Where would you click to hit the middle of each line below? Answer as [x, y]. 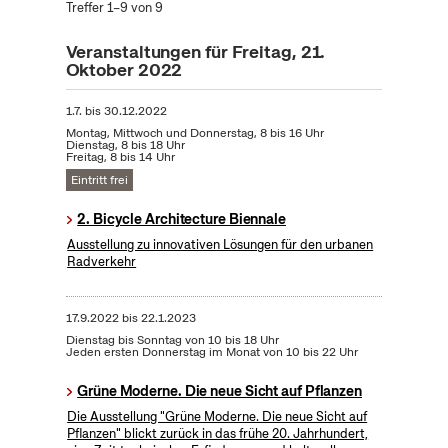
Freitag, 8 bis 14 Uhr [120, 156]
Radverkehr [102, 261]
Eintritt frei [99, 179]
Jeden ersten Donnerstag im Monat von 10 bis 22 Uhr [211, 351]
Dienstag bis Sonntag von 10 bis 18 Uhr [172, 339]
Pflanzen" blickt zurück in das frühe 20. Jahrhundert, [218, 433]
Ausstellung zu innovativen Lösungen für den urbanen [220, 244]
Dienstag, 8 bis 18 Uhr [125, 144]
